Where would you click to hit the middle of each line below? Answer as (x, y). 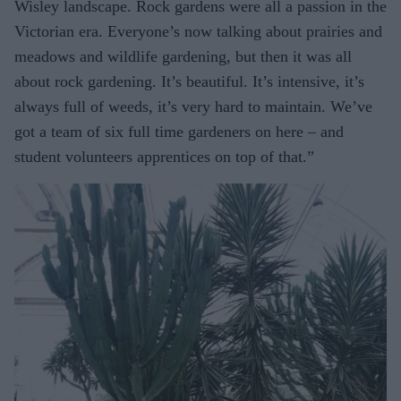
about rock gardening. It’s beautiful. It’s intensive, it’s (189, 81)
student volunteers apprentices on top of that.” (164, 156)
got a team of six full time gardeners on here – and (179, 131)
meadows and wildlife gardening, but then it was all (183, 56)
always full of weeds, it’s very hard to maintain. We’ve (193, 106)
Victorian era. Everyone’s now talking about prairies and (198, 31)
